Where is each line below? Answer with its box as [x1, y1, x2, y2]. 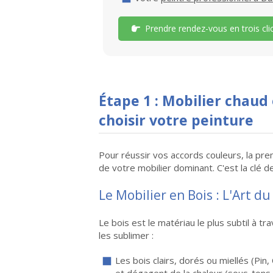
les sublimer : [99, 229, 154, 241]
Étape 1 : [99, 91, 162, 110]
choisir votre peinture [99, 110, 253, 130]
